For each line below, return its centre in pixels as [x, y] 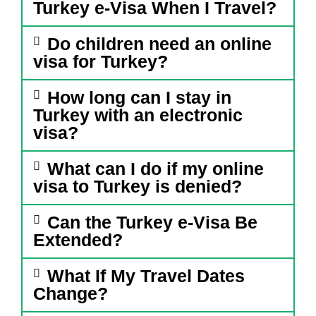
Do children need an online [159, 44]
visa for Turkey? [101, 62]
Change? [71, 294]
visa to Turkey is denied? [138, 187]
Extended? [78, 240]
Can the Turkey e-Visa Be [152, 223]
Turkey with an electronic [138, 115]
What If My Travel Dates [146, 276]
